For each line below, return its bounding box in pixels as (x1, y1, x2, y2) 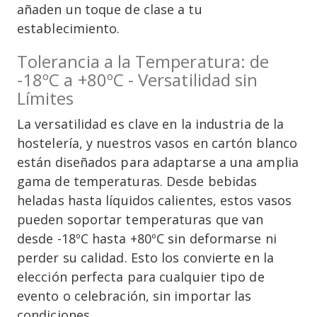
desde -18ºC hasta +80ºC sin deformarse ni (17, 230, 277, 248)
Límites (17, 86, 74, 110)
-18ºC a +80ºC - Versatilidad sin (17, 68, 258, 92)
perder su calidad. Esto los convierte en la (17, 249, 274, 267)
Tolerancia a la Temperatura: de (17, 50, 270, 74)
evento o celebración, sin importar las (17, 287, 252, 305)
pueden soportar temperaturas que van (17, 211, 264, 229)
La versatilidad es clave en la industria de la (17, 115, 284, 133)
